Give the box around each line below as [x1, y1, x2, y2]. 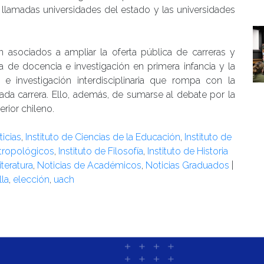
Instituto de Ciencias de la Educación [25, 131, 180, 143]
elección [13, 174, 49, 186]
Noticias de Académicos [37, 160, 141, 171]
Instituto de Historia [147, 146, 228, 157]
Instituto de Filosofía [58, 146, 143, 157]
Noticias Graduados [146, 160, 229, 171]
